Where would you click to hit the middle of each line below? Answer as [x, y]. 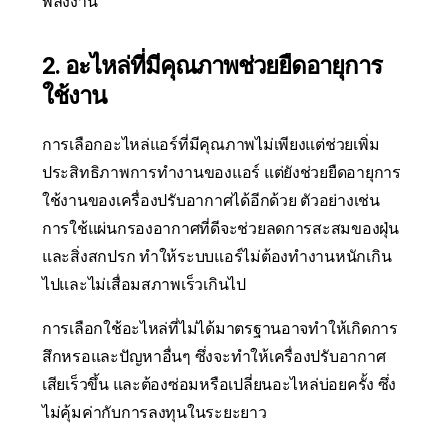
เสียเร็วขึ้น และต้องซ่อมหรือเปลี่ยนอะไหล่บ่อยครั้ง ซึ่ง [219, 385]
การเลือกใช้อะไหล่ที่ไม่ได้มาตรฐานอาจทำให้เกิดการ [220, 329]
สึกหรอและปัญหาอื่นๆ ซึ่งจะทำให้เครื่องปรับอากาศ [214, 357]
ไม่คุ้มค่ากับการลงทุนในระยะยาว [154, 413]
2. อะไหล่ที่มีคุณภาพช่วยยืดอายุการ [212, 66]
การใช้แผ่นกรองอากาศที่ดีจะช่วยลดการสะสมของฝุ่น [220, 229]
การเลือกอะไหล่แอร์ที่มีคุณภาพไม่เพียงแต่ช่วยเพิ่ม [211, 145]
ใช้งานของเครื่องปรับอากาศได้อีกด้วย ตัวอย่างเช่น [211, 201]
